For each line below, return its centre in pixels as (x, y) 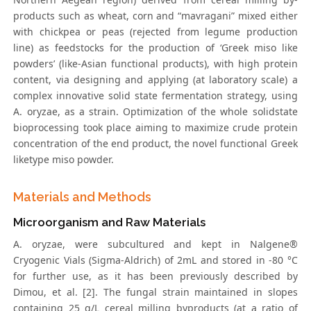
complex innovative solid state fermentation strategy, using (155, 96)
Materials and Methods (83, 197)
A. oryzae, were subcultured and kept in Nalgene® (155, 244)
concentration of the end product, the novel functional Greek (155, 144)
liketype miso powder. (64, 160)
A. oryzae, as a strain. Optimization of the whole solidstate (155, 112)
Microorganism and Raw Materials (110, 222)
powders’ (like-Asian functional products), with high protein (155, 64)
